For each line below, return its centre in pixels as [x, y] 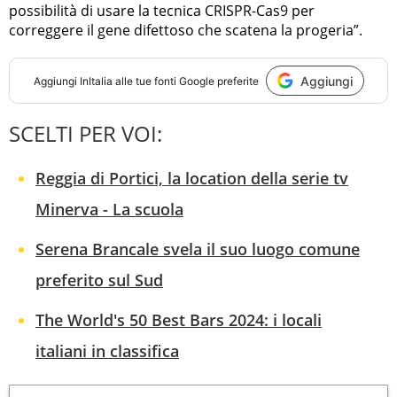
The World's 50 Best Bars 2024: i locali [179, 320]
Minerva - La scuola [109, 210]
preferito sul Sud [99, 280]
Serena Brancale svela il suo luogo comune [198, 249]
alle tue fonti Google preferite [185, 81]
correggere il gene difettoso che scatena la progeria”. [186, 31]
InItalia [96, 81]
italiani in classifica [107, 351]
